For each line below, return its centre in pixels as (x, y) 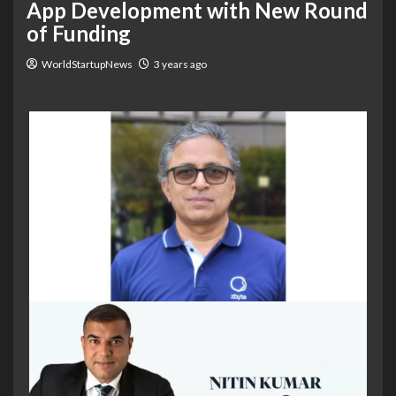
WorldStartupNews (87, 64)
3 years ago (180, 64)
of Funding (79, 33)
